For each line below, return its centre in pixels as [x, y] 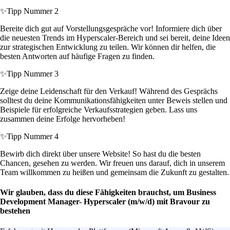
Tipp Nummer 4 [33, 137]
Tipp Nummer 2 [33, 11]
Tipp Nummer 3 [33, 74]
